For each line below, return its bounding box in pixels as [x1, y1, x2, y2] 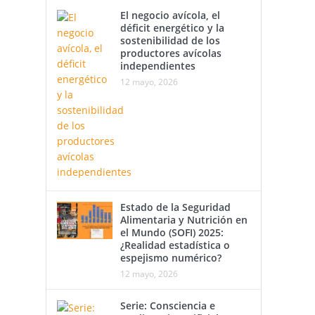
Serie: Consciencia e [120, 299, 215, 312]
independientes [120, 59, 195, 72]
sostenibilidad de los [120, 34, 220, 47]
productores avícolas [120, 46, 221, 60]
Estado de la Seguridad [120, 200, 231, 214]
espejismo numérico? [120, 251, 221, 264]
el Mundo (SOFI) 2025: [120, 226, 224, 239]
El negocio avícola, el [120, 8, 220, 22]
